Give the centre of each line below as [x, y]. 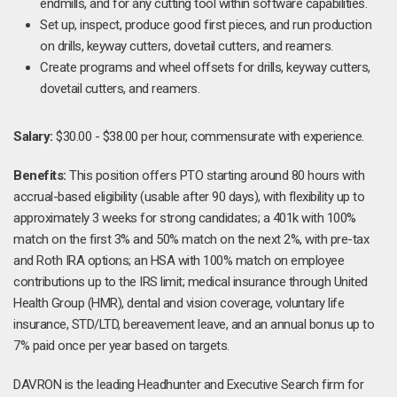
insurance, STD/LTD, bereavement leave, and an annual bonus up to [194, 324]
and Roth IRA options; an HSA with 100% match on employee [179, 261]
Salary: [33, 136]
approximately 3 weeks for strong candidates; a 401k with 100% [185, 218]
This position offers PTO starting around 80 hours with [215, 175]
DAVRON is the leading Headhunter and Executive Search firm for [188, 385]
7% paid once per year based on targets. [121, 346]
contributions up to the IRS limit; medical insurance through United [191, 282]
